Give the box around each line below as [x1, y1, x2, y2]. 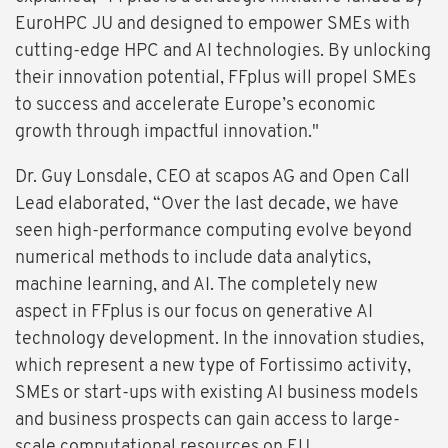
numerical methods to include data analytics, [15, 249, 371, 269]
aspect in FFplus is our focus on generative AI [15, 303, 373, 323]
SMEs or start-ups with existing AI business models [15, 384, 418, 404]
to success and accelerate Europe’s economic [15, 96, 376, 116]
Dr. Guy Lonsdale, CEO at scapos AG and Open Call [15, 168, 410, 188]
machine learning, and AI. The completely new [15, 276, 378, 296]
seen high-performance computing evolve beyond [15, 222, 412, 242]
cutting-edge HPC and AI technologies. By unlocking [15, 42, 431, 62]
